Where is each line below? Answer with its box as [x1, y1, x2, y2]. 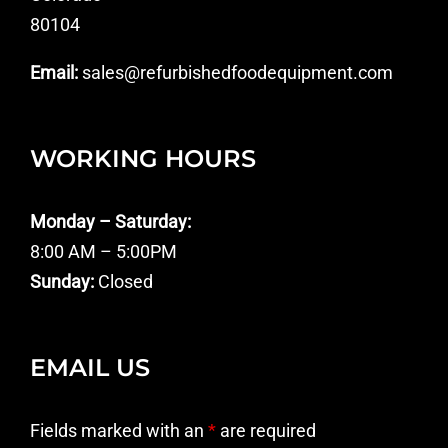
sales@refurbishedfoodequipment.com [78, 61, 393, 83]
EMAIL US [30, 352, 150, 382]
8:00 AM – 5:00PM [30, 240, 177, 262]
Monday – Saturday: [30, 210, 191, 232]
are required [216, 419, 316, 441]
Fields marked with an [30, 419, 208, 441]
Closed [94, 270, 153, 292]
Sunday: [30, 270, 94, 292]
